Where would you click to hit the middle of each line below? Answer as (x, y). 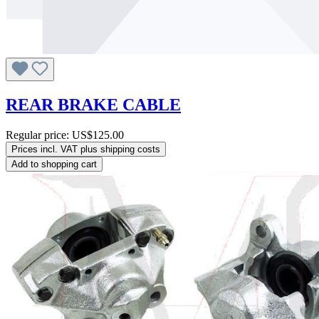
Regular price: (39, 135)
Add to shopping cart (54, 164)
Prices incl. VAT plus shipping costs (86, 149)
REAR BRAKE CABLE (93, 104)
